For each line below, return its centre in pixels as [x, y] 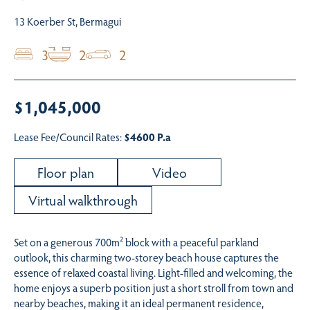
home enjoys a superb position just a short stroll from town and [154, 288]
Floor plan [66, 173]
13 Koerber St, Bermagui [68, 21]
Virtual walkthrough [83, 200]
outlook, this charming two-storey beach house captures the [146, 257]
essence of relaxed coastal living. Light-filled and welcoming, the [153, 273]
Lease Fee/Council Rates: [69, 137]
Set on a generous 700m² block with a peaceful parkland [136, 242]
